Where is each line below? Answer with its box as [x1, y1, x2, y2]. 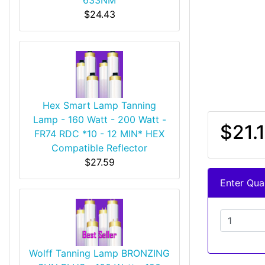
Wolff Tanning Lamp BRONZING [29, 247, 170, 259]
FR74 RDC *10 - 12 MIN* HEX [34, 127, 164, 140]
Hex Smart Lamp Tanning [43, 99, 156, 111]
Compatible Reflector [51, 141, 147, 154]
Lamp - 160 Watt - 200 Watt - [33, 113, 166, 125]
